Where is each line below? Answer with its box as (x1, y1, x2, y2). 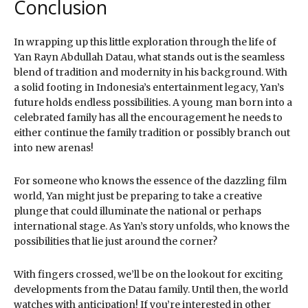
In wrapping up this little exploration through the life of (14, 35, 276, 48)
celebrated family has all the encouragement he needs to (14, 111, 283, 124)
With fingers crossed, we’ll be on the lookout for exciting (14, 267, 283, 280)
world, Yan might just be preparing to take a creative (14, 189, 262, 202)
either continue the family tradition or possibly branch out (14, 126, 290, 139)
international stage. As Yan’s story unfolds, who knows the (14, 219, 289, 232)
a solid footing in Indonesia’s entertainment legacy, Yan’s (14, 80, 284, 93)
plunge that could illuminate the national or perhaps (14, 204, 261, 217)
